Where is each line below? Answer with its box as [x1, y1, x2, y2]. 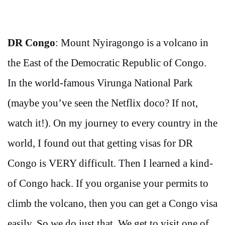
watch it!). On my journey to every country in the [8, 117, 217, 129]
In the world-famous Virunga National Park [8, 77, 193, 89]
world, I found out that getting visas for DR [8, 137, 193, 149]
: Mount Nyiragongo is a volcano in [55, 37, 208, 49]
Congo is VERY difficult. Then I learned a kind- [8, 157, 213, 169]
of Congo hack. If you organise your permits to [8, 177, 208, 189]
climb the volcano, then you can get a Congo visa [8, 197, 217, 209]
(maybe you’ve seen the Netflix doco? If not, [8, 97, 198, 109]
